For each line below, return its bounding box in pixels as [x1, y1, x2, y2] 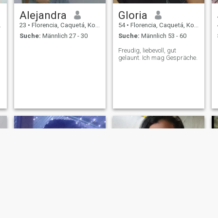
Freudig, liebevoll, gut [118, 47, 176, 54]
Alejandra [19, 8, 67, 21]
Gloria [118, 8, 147, 21]
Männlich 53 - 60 [139, 32, 186, 40]
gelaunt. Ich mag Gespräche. [118, 54, 198, 62]
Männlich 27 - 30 [40, 32, 88, 40]
